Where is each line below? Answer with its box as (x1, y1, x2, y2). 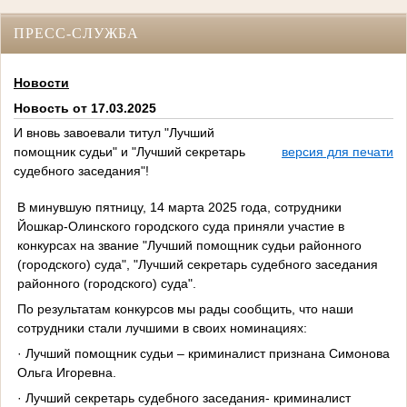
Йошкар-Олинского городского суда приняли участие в (16, 218, 344, 233)
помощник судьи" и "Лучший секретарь (14, 144, 245, 160)
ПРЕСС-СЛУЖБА (14, 25, 139, 41)
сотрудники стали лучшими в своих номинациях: (16, 320, 307, 335)
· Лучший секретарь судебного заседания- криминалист (16, 390, 351, 405)
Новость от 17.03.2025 (14, 101, 156, 116)
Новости (14, 75, 69, 91)
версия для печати (282, 144, 393, 160)
